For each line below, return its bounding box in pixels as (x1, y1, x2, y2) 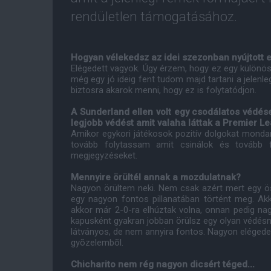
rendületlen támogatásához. (71, 8, 237, 24)
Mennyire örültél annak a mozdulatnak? (71, 172, 241, 183)
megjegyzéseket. (71, 150, 137, 161)
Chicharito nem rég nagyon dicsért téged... (71, 259, 255, 270)
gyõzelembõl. (71, 237, 123, 248)
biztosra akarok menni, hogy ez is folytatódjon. (71, 85, 256, 96)
